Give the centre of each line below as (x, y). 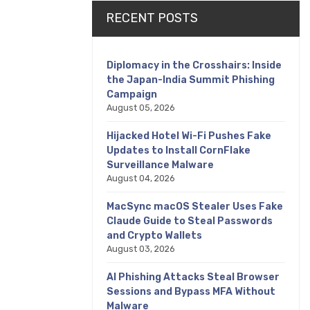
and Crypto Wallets (154, 236)
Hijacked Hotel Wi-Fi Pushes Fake (189, 136)
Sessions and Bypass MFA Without (191, 292)
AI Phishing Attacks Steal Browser (193, 277)
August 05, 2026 (141, 108)
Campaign (132, 94)
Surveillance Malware (160, 165)
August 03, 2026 (141, 249)
